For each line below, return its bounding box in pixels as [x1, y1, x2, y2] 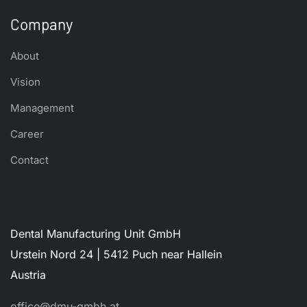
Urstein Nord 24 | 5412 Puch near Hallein [10, 247, 222, 262]
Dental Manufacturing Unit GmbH [10, 227, 184, 241]
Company [10, 14, 73, 34]
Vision [10, 75, 40, 89]
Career [10, 127, 44, 141]
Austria [10, 268, 46, 282]
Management [10, 101, 74, 115]
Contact [10, 153, 49, 167]
